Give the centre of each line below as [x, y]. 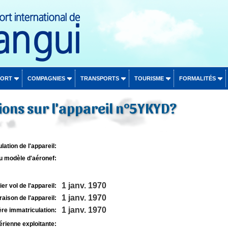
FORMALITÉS [197, 78]
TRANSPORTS [99, 78]
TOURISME [149, 78]
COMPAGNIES [46, 78]
